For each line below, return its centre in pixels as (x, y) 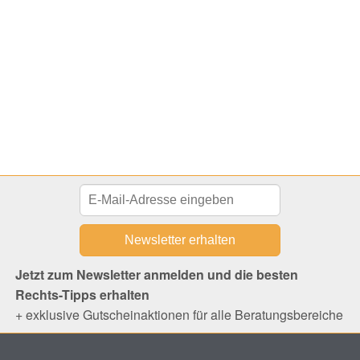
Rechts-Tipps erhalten (82, 294)
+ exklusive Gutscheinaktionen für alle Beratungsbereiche (179, 314)
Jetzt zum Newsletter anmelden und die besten (156, 274)
